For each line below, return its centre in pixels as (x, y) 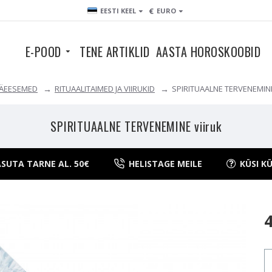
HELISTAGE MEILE (165, 164)
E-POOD (43, 52)
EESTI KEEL (118, 11)
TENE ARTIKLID (115, 52)
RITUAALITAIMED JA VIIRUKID (105, 89)
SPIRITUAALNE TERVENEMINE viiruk (136, 126)
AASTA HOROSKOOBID (208, 52)
